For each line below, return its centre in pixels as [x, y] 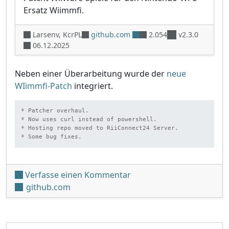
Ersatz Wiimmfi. [54, 10]
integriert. [93, 86]
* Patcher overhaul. [55, 111]
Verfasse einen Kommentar [78, 175]
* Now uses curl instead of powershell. [89, 119]
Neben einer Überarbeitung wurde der [91, 73]
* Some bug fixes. [52, 137]
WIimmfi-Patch [43, 86]
